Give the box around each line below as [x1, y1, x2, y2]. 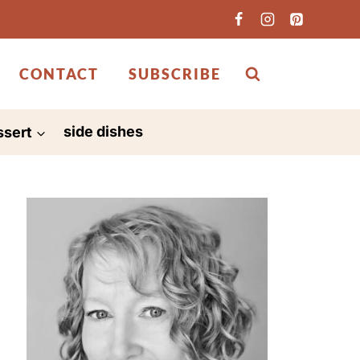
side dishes [63, 123, 144, 141]
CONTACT [18, 65, 99, 83]
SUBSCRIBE [128, 65, 221, 83]
